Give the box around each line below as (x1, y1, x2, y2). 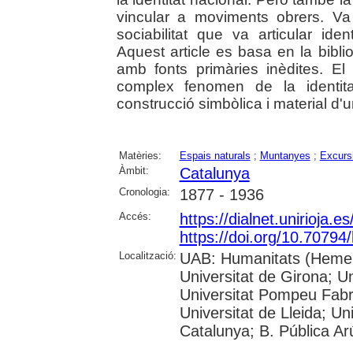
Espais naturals (179, 149, 251, 162)
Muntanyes (259, 149, 310, 162)
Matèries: (118, 149, 162, 162)
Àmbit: (118, 164, 149, 176)
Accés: (118, 210, 151, 222)
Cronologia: (118, 185, 170, 198)
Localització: (118, 249, 176, 262)
